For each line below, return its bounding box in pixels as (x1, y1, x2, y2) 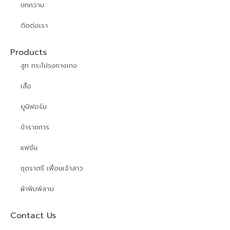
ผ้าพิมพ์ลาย (21, 184, 54, 194)
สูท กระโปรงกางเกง (21, 61, 77, 71)
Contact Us (10, 209, 56, 222)
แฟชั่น (21, 143, 37, 153)
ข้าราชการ (21, 122, 49, 132)
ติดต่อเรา (21, 21, 48, 31)
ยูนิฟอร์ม (21, 102, 47, 112)
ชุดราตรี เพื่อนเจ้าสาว (21, 163, 83, 174)
